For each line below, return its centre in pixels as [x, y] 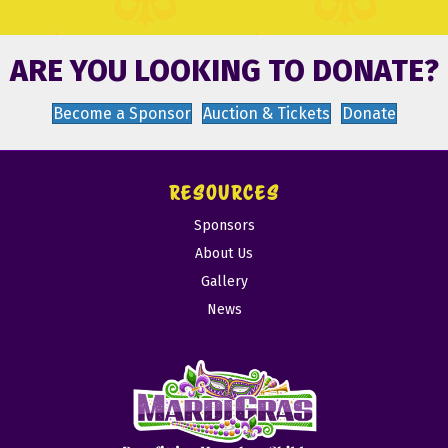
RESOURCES [224, 193]
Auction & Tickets [266, 114]
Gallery [224, 282]
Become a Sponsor [121, 114]
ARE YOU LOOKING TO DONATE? [224, 71]
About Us [224, 254]
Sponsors [224, 226]
